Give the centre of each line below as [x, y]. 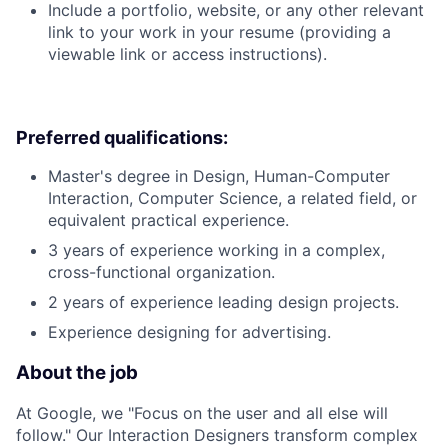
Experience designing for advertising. [189, 331]
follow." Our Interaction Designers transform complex [217, 435]
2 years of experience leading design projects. [223, 301]
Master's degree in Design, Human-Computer [219, 175]
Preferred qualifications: [122, 137]
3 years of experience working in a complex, [216, 249]
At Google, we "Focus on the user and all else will [202, 413]
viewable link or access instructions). [187, 53]
